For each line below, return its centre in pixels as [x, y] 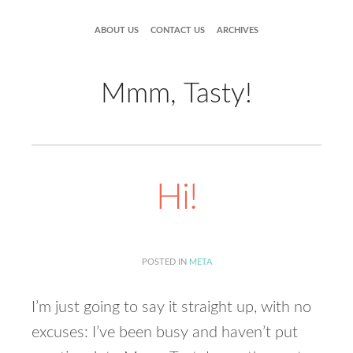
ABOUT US [117, 30]
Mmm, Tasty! [176, 94]
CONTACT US [178, 30]
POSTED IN [165, 262]
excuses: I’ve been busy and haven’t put [165, 333]
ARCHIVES [238, 30]
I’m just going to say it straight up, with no [171, 307]
